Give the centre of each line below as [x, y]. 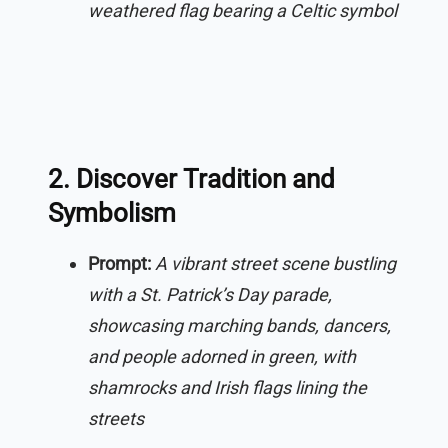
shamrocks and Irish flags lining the [227, 387]
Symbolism [112, 212]
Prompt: [119, 263]
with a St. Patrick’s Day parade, [210, 294]
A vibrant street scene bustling [275, 263]
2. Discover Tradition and [191, 178]
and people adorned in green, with [222, 356]
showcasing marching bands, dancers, [239, 325]
